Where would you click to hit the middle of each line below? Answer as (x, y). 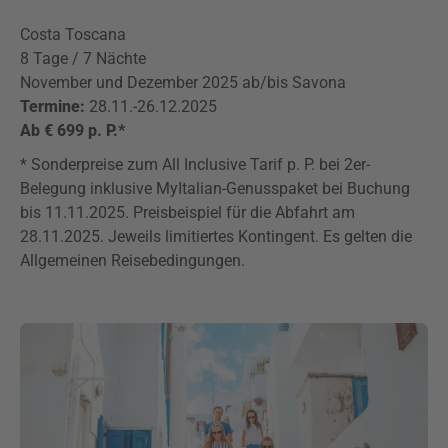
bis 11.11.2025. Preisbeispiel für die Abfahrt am (187, 212)
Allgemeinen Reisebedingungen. (132, 260)
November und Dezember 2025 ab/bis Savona (183, 82)
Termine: (54, 106)
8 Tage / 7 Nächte (83, 58)
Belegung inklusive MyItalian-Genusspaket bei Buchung (215, 188)
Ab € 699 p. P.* (72, 130)
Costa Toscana (73, 34)
